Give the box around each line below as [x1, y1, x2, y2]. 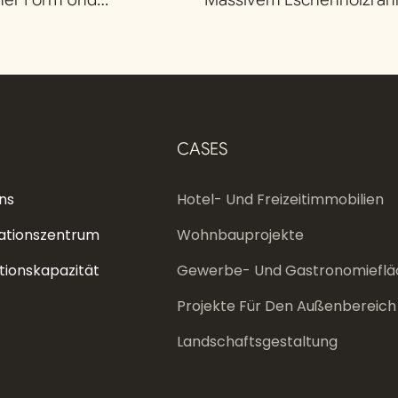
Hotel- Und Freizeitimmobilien [176, 189, 384, 211]
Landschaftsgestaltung [176, 331, 338, 353]
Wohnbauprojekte [176, 225, 304, 246]
